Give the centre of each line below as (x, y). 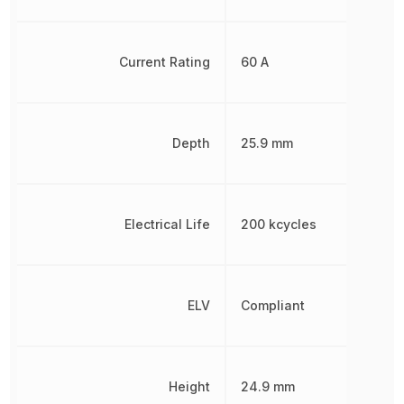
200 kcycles (279, 224)
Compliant (273, 305)
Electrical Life (168, 224)
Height (190, 386)
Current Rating (165, 61)
